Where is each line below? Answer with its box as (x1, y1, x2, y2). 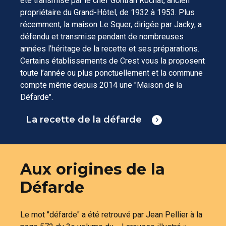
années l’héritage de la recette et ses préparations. (20, 43, 199, 53)
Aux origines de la (20, 159, 165, 179)
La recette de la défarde (26, 114, 142, 125)
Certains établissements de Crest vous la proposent (20, 55, 205, 66)
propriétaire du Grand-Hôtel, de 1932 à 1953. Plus (20, 7, 195, 17)
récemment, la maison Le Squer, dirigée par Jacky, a (20, 19, 202, 29)
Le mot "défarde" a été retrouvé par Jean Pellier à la (20, 209, 202, 219)
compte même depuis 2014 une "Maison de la (20, 80, 182, 90)
